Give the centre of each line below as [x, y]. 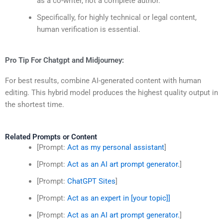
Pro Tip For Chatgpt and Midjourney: [64, 60]
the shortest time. [35, 105]
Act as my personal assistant [115, 147]
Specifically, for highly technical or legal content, [116, 17]
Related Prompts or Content [51, 137]
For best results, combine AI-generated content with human [103, 81]
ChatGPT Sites [91, 181]
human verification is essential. [88, 29]
